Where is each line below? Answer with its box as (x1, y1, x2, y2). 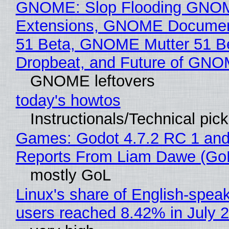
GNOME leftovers (30, 72, 155, 90)
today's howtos (15, 91, 121, 110)
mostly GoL (30, 166, 111, 185)
